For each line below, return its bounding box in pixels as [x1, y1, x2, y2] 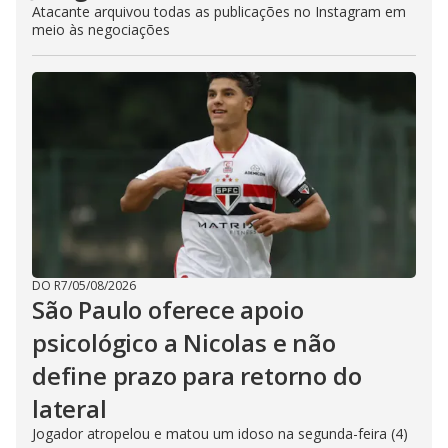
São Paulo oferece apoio [32, 292, 304, 326]
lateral [32, 391, 107, 425]
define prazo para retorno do [32, 358, 362, 392]
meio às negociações [32, 19, 170, 39]
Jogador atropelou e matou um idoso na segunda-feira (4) [32, 423, 408, 443]
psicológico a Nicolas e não [32, 325, 336, 359]
